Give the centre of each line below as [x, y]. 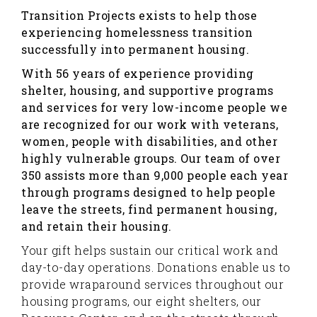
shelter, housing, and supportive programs [148, 90]
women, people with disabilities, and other [149, 141]
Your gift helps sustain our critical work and [150, 250]
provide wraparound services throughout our [152, 284]
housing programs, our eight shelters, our [142, 301]
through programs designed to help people [148, 192]
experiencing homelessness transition [137, 32]
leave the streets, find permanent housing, [149, 209]
